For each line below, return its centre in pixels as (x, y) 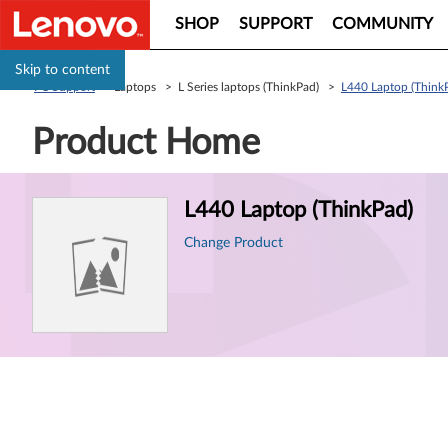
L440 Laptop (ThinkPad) (298, 210)
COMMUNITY (382, 24)
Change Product (233, 243)
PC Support (64, 87)
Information (93, 221)
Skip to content (62, 70)
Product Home (146, 143)
